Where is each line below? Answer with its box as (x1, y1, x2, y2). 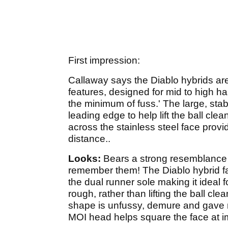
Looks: (68, 153, 103, 164)
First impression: (68, 54, 140, 66)
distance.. (68, 133, 110, 144)
